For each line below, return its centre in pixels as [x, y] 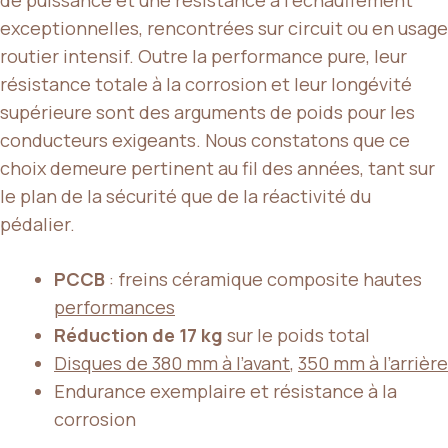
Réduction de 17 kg [138, 334]
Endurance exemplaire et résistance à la [225, 390]
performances [114, 306]
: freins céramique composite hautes [263, 278]
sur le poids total [296, 334]
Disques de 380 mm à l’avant [172, 362]
